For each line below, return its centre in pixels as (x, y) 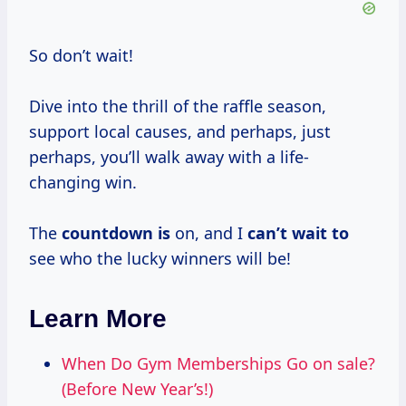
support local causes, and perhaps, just (180, 132)
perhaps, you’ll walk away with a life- (169, 157)
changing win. (83, 183)
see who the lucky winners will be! (160, 259)
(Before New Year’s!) (137, 389)
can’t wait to (298, 233)
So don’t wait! (81, 56)
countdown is (116, 233)
